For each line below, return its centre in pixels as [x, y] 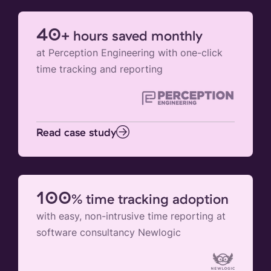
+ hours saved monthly [132, 35]
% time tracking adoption [150, 198]
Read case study [76, 132]
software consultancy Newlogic [109, 232]
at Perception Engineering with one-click [129, 52]
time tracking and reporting [100, 69]
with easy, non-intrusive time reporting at [131, 216]
